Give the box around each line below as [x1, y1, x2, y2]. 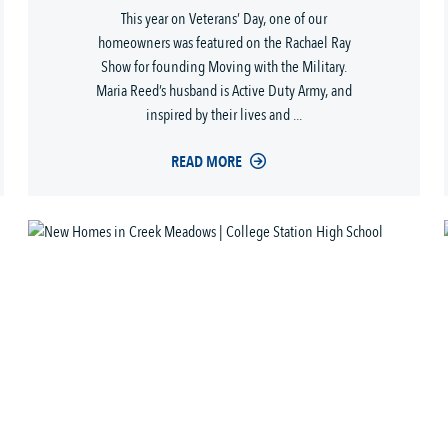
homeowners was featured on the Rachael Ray [97, 32, 351, 55]
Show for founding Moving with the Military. [101, 56, 347, 79]
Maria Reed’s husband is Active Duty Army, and [96, 80, 352, 103]
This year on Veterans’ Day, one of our [121, 8, 327, 31]
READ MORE [170, 151, 242, 174]
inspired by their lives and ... [146, 104, 302, 127]
